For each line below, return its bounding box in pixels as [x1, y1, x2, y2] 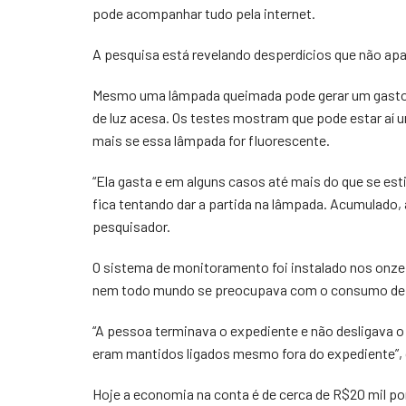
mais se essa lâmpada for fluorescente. [92, 131, 330, 149]
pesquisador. [92, 217, 170, 235]
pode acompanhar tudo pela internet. [92, 5, 315, 22]
